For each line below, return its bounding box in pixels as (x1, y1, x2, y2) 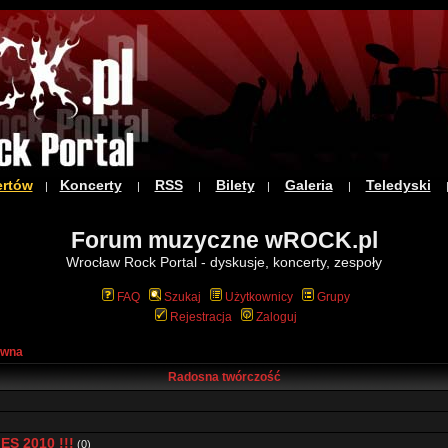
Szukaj (163, 290, 201, 304)
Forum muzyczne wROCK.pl (70, 227, 378, 253)
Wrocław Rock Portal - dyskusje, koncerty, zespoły (66, 254, 382, 270)
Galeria (284, 177, 333, 193)
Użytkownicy (224, 290, 293, 304)
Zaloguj (255, 310, 297, 324)
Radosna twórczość (167, 370, 281, 384)
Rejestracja (169, 310, 232, 324)
